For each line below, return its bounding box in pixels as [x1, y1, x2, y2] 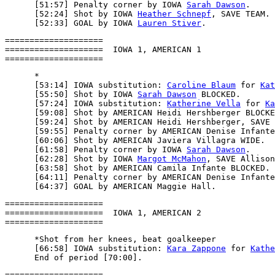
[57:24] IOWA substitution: [5, 99, 167, 108]
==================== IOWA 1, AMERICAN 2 [5, 208, 201, 217]
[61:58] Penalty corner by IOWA [5, 145, 187, 154]
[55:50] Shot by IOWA [5, 90, 137, 99]
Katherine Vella [167, 99, 241, 108]
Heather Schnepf [137, 9, 211, 18]
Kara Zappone [167, 244, 226, 253]
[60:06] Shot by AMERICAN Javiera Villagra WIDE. [5, 136, 265, 145]
